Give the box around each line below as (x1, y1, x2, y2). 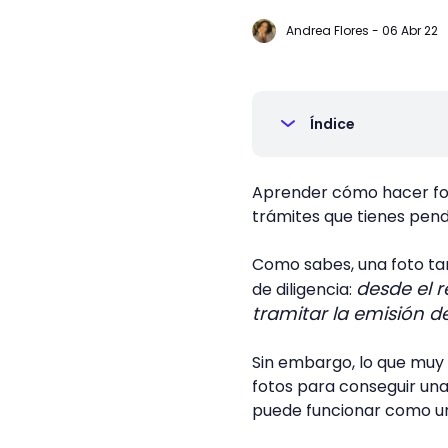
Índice (310, 114, 355, 134)
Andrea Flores (286, 22, 369, 39)
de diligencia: (252, 278, 356, 301)
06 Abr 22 (382, 22, 438, 39)
